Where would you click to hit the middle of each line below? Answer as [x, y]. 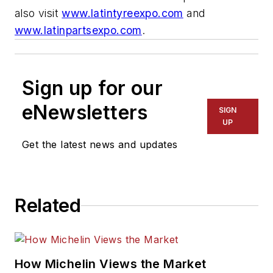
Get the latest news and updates [100, 145]
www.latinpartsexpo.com [78, 30]
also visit [38, 13]
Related [48, 206]
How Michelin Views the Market [111, 264]
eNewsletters [85, 113]
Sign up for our [92, 88]
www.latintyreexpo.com [122, 13]
